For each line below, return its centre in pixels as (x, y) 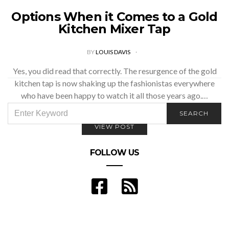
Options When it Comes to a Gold (114, 17)
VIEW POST (114, 127)
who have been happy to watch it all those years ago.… (114, 95)
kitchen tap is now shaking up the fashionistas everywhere (114, 83)
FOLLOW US (114, 152)
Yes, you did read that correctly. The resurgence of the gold (114, 71)
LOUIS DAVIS (113, 52)
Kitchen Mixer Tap (114, 29)
